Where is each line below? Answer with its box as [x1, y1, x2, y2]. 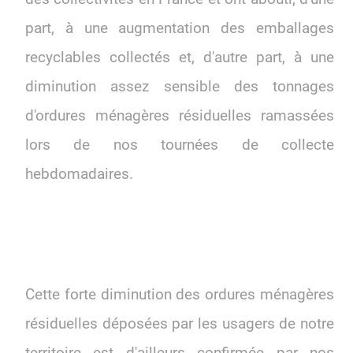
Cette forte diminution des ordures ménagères [25, 286, 334, 304]
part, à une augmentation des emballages [25, 20, 334, 38]
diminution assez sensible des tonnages [25, 78, 334, 96]
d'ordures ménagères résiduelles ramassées [25, 107, 334, 125]
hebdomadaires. [25, 165, 133, 184]
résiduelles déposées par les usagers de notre [25, 315, 334, 333]
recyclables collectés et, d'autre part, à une [25, 49, 334, 67]
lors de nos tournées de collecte [25, 136, 334, 154]
